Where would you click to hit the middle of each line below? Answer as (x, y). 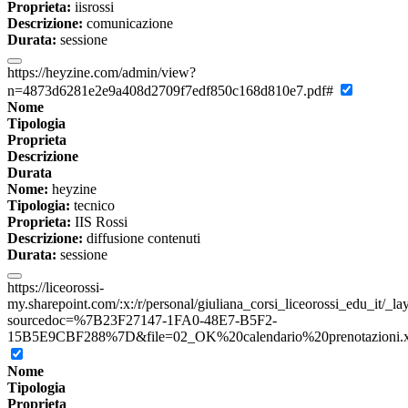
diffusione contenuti (142, 239)
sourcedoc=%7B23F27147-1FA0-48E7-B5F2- (142, 321)
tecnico (92, 206)
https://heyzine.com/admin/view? (102, 73)
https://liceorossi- (56, 288)
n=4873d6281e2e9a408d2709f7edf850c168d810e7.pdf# (172, 91)
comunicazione (128, 24)
